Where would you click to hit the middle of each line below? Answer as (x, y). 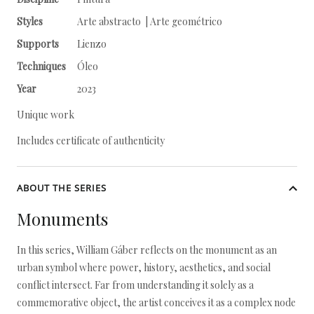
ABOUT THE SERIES (62, 188)
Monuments (62, 219)
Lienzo (92, 44)
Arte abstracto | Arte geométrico (150, 21)
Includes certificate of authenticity (91, 141)
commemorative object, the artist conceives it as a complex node (156, 302)
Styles (30, 21)
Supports (38, 44)
